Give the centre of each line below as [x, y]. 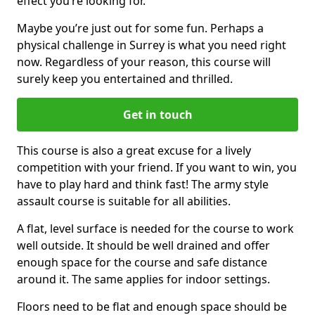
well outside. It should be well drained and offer [143, 245]
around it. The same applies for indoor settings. [143, 279]
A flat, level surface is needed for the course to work [155, 228]
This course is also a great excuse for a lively [134, 150]
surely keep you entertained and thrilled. [125, 78]
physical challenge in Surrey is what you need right [152, 45]
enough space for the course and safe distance [142, 262]
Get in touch [157, 114]
